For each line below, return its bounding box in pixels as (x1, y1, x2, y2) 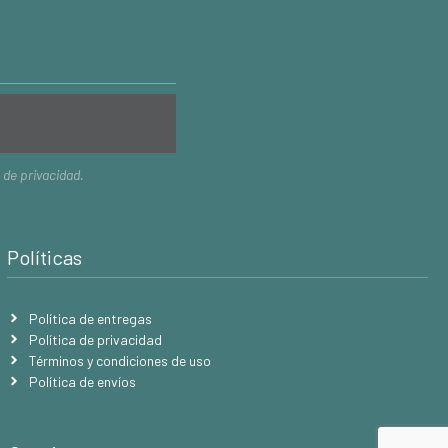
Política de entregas (29, 309, 153, 327)
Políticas (6, 244, 82, 269)
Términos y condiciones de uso (29, 351, 212, 369)
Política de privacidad (29, 330, 163, 348)
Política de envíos (29, 372, 137, 390)
